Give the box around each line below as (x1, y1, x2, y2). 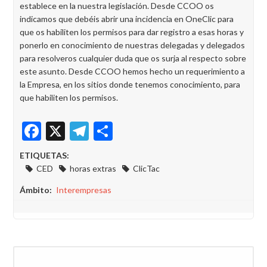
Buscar (13, 247, 40, 257)
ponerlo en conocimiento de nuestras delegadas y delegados (20, 40, 245, 50)
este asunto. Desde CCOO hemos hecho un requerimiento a (20, 66, 245, 76)
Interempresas (56, 184, 111, 195)
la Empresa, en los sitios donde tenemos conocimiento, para (20, 79, 240, 89)
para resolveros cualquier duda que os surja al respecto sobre (20, 53, 246, 63)
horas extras (70, 163, 116, 173)
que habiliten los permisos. (20, 92, 118, 103)
